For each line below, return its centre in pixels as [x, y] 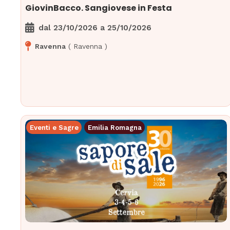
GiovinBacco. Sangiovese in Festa [99, 8]
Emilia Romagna [114, 127]
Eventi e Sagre [54, 127]
